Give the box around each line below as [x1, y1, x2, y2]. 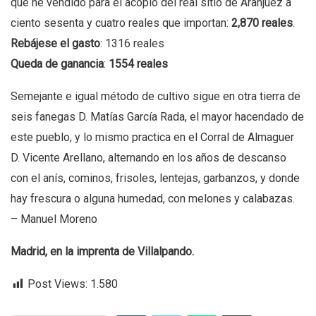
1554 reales [109, 57, 168, 71]
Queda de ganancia [11, 57, 104, 71]
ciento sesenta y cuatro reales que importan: [11, 16, 231, 30]
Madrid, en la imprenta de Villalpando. [11, 245, 194, 258]
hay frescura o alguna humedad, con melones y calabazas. [11, 192, 295, 205]
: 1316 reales [100, 37, 164, 50]
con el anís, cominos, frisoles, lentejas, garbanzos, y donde [11, 171, 300, 185]
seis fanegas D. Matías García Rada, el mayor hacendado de [11, 110, 304, 123]
